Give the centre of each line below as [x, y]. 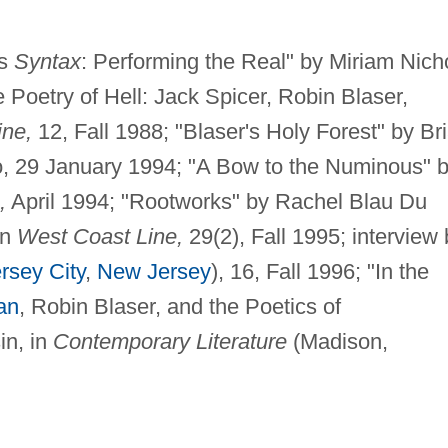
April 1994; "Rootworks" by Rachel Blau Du [216, 202]
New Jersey [153, 272]
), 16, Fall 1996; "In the [319, 272]
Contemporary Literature [169, 342]
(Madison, [337, 342]
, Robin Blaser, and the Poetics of [179, 307]
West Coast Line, [99, 237]
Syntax [47, 62]
